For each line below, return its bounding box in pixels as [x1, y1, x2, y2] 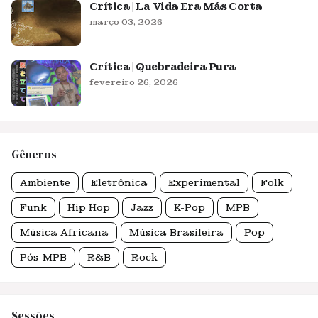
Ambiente [20, 177, 70, 189]
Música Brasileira [129, 226, 224, 238]
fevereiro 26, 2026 [89, 77, 178, 88]
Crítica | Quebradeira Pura [89, 60, 236, 73]
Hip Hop [67, 202, 110, 214]
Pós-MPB [20, 251, 67, 263]
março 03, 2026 [89, 16, 163, 28]
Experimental [168, 177, 240, 189]
